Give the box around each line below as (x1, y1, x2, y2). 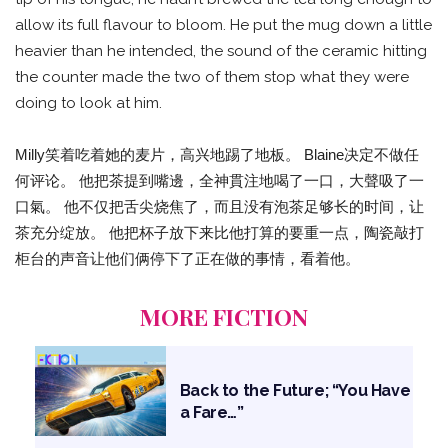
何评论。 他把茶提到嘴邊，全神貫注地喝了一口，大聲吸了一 (15, 172, 424, 190)
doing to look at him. (15, 94, 162, 113)
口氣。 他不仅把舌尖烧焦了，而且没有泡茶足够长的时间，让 (15, 198, 424, 216)
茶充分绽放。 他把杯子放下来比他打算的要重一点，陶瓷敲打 (15, 224, 424, 242)
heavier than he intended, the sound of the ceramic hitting (15, 42, 427, 61)
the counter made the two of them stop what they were (15, 68, 409, 87)
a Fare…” (179, 402, 244, 422)
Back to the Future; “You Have (179, 380, 411, 400)
